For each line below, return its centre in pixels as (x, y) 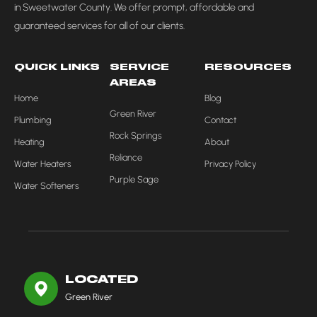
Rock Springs (136, 136)
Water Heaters (43, 164)
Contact (221, 120)
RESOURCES (248, 68)
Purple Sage (134, 180)
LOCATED (102, 281)
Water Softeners (47, 186)
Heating (29, 142)
